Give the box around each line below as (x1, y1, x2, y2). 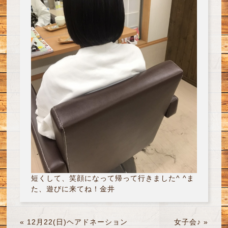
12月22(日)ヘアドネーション (26, 217, 128, 226)
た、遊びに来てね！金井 (31, 184, 115, 193)
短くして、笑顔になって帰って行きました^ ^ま (31, 174, 194, 182)
